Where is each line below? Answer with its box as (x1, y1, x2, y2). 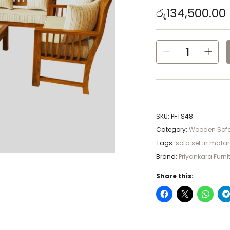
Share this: (156, 171, 194, 180)
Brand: (156, 151, 179, 161)
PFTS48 (171, 111, 193, 121)
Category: (156, 125, 189, 134)
